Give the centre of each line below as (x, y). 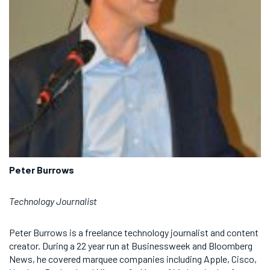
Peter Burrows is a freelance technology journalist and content (134, 232)
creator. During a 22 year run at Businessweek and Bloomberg (131, 246)
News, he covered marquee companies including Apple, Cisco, (133, 259)
